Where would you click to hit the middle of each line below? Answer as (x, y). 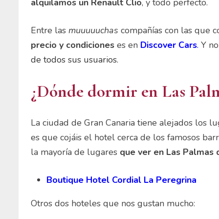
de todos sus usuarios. (75, 60)
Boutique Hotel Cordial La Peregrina (122, 180)
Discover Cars (169, 45)
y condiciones (87, 45)
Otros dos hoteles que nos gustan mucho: (113, 204)
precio (44, 45)
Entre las (50, 31)
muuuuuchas (94, 31)
